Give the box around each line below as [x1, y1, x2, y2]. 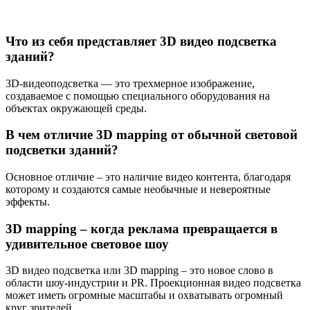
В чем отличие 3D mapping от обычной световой [6, 127, 298, 143]
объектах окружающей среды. [6, 102, 147, 114]
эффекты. [6, 196, 50, 208]
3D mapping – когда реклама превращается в [6, 221, 277, 236]
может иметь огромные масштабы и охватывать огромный [6, 289, 283, 302]
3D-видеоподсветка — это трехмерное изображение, [6, 77, 255, 89]
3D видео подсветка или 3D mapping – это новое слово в [6, 264, 273, 277]
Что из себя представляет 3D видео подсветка [6, 33, 277, 48]
